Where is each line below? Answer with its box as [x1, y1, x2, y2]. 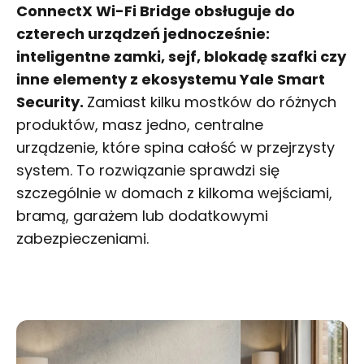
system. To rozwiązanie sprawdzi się [16, 159, 279, 180]
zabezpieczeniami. [16, 227, 149, 249]
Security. [16, 91, 87, 112]
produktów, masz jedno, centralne [16, 114, 263, 135]
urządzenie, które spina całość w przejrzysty [16, 136, 335, 158]
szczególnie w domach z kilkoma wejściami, [16, 182, 332, 203]
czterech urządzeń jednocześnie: [16, 23, 270, 44]
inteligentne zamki [16, 45, 161, 67]
